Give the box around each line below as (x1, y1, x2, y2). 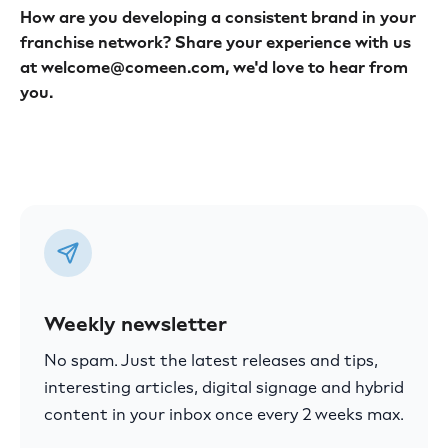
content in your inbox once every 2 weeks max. (44, 405, 404, 425)
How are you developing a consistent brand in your (20, 8, 416, 28)
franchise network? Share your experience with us (20, 33, 411, 53)
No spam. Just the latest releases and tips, (44, 351, 378, 371)
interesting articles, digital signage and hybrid (44, 378, 404, 398)
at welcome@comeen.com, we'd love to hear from (20, 58, 408, 78)
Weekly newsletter (44, 312, 227, 337)
